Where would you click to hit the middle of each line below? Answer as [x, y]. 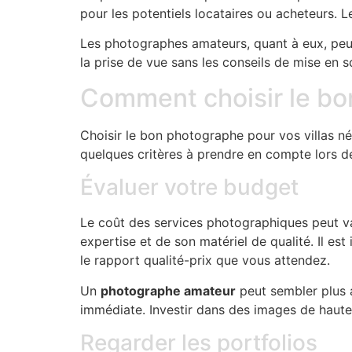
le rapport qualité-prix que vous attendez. [205, 260]
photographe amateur [168, 290]
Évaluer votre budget [189, 187]
